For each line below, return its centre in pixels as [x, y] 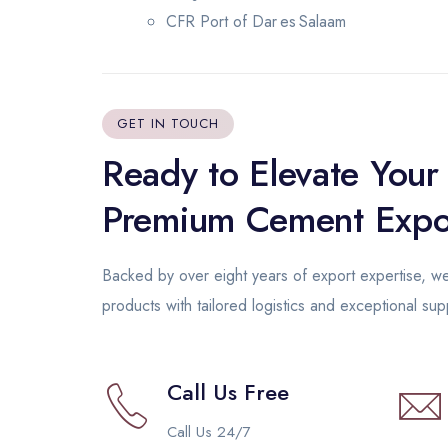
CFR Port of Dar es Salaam [256, 21]
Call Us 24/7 [209, 432]
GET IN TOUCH [168, 123]
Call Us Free [228, 392]
